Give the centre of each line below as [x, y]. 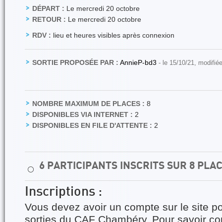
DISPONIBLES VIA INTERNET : [83, 114]
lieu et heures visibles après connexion [113, 35]
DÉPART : [48, 8]
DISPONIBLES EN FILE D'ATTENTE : [92, 125]
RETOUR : [49, 19]
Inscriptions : [63, 192]
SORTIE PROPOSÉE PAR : [75, 62]
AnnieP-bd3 [139, 62]
